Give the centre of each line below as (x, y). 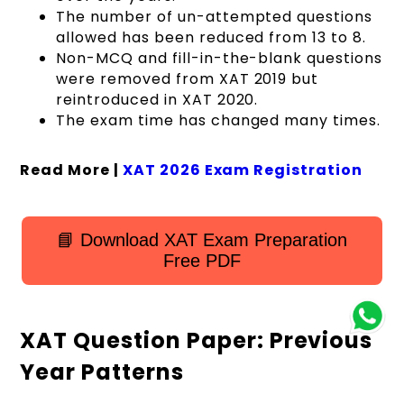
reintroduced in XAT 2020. (157, 99)
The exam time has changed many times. (218, 120)
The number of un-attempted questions (214, 16)
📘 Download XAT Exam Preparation (202, 239)
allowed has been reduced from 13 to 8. (211, 37)
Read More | (71, 170)
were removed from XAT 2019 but (188, 78)
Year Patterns (102, 372)
